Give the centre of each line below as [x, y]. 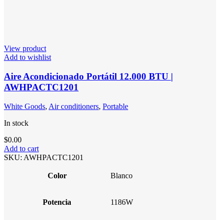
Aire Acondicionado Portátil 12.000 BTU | [88, 76]
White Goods [25, 106]
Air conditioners [74, 106]
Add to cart [21, 148]
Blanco [122, 175]
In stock [16, 123]
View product [25, 49]
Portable [115, 106]
